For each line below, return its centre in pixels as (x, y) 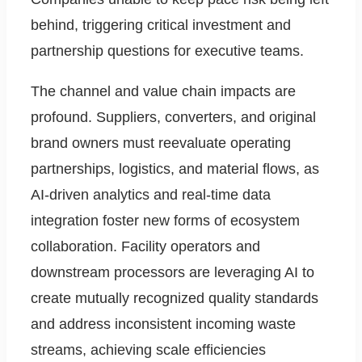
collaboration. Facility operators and (145, 247)
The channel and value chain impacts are (163, 92)
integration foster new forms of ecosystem (165, 221)
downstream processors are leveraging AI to (173, 273)
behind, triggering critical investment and (161, 25)
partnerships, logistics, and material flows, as (175, 169)
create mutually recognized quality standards (175, 299)
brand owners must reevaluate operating (161, 143)
